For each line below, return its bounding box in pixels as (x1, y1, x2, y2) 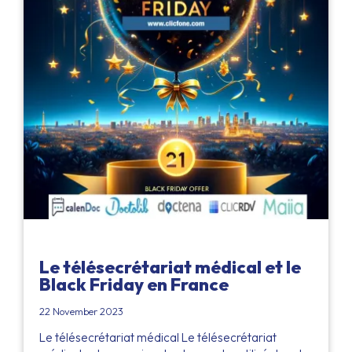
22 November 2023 (39, 305, 123, 318)
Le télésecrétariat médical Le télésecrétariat (39, 330, 277, 346)
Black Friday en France (39, 273, 229, 296)
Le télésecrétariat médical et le (39, 256, 301, 279)
